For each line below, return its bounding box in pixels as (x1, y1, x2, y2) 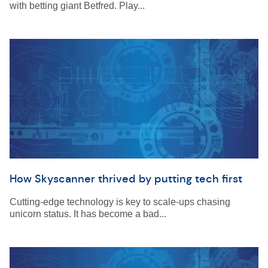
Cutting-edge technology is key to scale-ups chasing (10, 197, 230, 207)
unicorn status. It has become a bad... (10, 209, 166, 219)
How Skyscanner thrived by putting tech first (10, 172, 242, 185)
